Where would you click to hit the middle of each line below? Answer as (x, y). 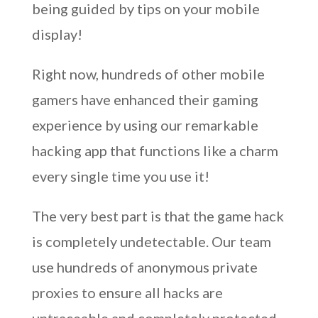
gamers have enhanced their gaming (145, 99)
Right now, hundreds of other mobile (148, 74)
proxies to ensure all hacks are (127, 292)
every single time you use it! (120, 176)
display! (57, 34)
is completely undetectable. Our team (151, 241)
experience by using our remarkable (145, 125)
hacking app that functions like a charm (155, 150)
